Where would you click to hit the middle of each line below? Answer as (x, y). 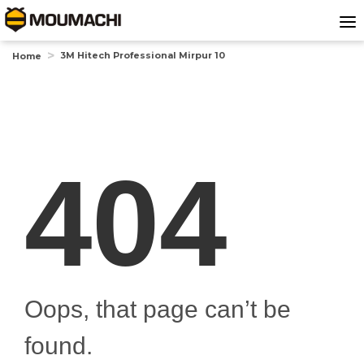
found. (58, 346)
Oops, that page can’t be (158, 309)
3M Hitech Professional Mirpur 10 (143, 55)
